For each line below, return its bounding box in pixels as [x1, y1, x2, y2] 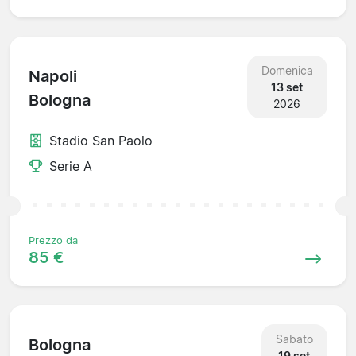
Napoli [29, 67, 77, 87]
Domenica [261, 63, 313, 77]
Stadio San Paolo [49, 132, 153, 149]
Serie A [49, 157, 92, 174]
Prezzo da [29, 234, 78, 246]
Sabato [275, 331, 313, 346]
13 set [271, 79, 304, 94]
